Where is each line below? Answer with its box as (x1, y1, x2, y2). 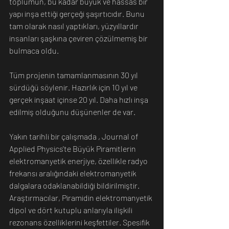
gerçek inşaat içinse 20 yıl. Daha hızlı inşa (9, 94, 150, 104)
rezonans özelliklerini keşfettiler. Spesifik (9, 217, 151, 227)
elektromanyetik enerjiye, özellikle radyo (9, 155, 149, 166)
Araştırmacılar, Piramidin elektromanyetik (9, 192, 154, 202)
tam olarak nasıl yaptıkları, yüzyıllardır (9, 20, 140, 31)
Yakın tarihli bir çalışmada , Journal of (9, 131, 140, 141)
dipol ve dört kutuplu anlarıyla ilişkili (9, 204, 134, 215)
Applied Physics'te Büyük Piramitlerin (9, 143, 138, 153)
